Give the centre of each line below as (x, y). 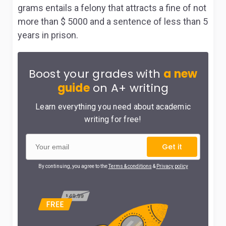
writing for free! (113, 119)
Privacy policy (172, 166)
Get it (172, 147)
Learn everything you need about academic (113, 107)
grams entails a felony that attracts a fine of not (112, 8)
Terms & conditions (130, 166)
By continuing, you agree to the (73, 166)
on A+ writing (129, 88)
